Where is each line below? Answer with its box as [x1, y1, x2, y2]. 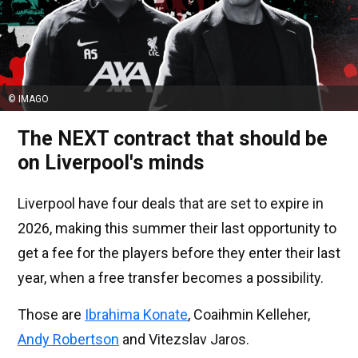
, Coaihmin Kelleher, [188, 305, 310, 323]
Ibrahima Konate [85, 305, 188, 323]
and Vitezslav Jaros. [119, 330, 249, 348]
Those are [18, 305, 85, 323]
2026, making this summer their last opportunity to [18, 219, 336, 237]
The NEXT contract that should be [18, 126, 328, 150]
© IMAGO [8, 93, 49, 105]
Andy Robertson [18, 330, 119, 348]
